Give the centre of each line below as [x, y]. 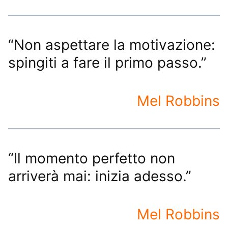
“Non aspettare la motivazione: [112, 45]
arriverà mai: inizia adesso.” [100, 176]
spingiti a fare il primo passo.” [107, 62]
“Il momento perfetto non [92, 158]
